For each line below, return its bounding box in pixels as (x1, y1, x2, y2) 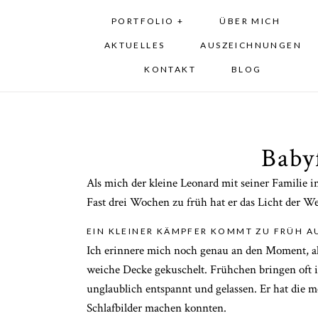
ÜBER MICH (219, 16, 280, 27)
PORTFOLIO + (111, 16, 185, 27)
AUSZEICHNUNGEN (200, 40, 302, 51)
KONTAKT (144, 64, 197, 75)
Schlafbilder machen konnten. (87, 300, 226, 317)
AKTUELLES (104, 40, 165, 51)
